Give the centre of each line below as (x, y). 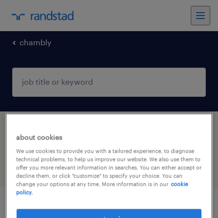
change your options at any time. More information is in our (92, 184)
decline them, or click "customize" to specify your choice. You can (100, 176)
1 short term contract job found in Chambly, (104, 128)
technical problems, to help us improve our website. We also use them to (109, 159)
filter (37, 170)
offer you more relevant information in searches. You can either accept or (109, 167)
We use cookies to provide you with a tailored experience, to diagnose (105, 151)
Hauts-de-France (47, 143)
